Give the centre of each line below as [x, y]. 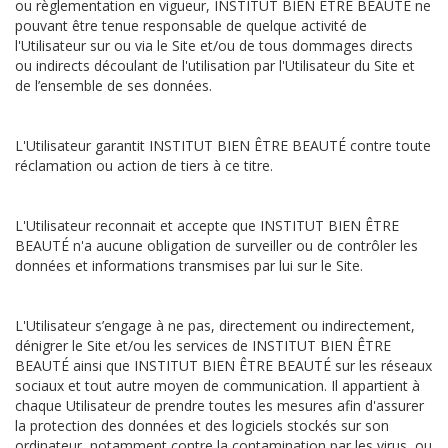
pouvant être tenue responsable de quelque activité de [191, 25]
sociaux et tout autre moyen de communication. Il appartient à [217, 385]
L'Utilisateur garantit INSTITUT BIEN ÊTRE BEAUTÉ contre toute [223, 145]
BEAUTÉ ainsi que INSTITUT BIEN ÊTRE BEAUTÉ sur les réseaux [223, 365]
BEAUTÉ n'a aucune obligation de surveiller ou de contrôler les [216, 245]
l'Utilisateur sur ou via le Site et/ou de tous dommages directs [214, 45]
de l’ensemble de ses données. [113, 85]
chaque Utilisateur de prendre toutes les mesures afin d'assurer [219, 405]
